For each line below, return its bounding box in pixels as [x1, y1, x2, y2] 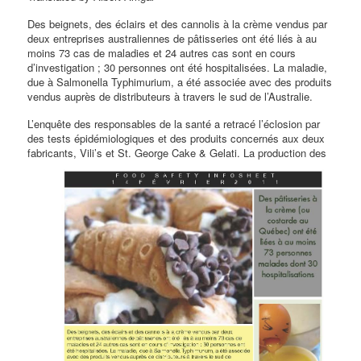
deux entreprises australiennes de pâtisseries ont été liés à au [27, 31, 317, 47]
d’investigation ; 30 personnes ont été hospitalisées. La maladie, [27, 60, 328, 76]
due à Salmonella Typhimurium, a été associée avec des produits [27, 74, 333, 90]
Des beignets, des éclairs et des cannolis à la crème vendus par [27, 16, 328, 32]
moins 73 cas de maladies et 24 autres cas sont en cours [27, 45, 297, 61]
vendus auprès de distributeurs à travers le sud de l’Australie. [27, 89, 313, 105]
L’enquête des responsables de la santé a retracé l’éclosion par [27, 116, 321, 132]
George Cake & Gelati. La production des [135, 145, 327, 161]
